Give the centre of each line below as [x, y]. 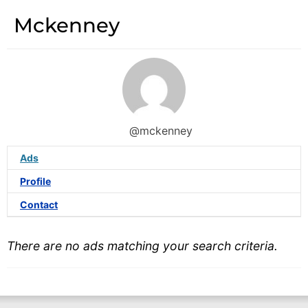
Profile [35, 181]
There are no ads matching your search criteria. [142, 246]
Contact [39, 204]
